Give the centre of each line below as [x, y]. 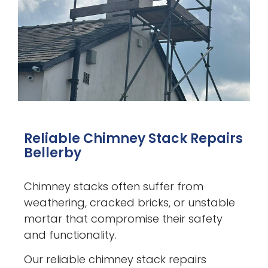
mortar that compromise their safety [124, 218]
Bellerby [53, 153]
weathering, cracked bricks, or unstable [130, 202]
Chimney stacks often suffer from [114, 186]
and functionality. [71, 234]
